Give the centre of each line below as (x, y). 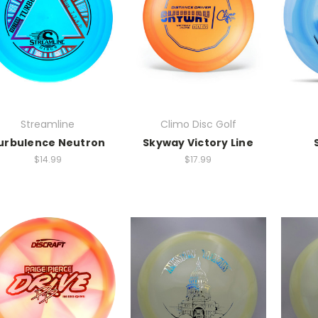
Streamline (48, 124)
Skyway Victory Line (198, 142)
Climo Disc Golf (198, 124)
